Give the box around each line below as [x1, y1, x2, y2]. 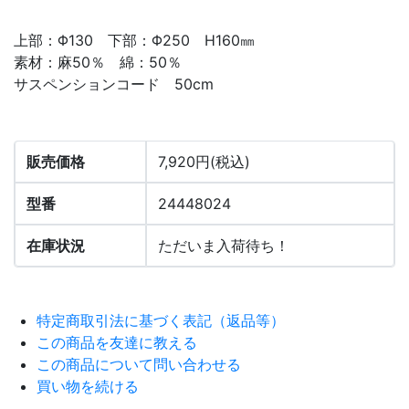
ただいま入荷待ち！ [158, 236, 289, 255]
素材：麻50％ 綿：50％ [14, 52, 196, 71]
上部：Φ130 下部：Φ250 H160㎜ [14, 30, 255, 49]
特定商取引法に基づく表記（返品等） [37, 310, 285, 330]
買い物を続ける [37, 376, 139, 395]
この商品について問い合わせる [37, 354, 241, 373]
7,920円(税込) [158, 152, 250, 171]
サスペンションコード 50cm [14, 74, 214, 93]
